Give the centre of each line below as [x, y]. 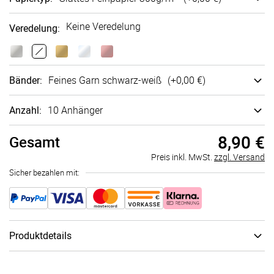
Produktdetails [40, 235]
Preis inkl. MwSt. [183, 157]
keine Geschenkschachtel [111, 263]
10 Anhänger [75, 110]
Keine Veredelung [103, 26]
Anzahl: [25, 110]
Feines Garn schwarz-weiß [105, 80]
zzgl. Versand [239, 157]
